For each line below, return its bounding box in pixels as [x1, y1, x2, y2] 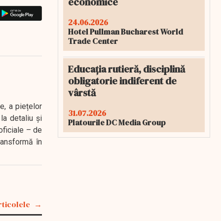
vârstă [68, 86, 96, 100]
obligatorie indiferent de [68, 74, 177, 88]
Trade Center [68, 36, 118, 46]
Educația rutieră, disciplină [68, 62, 185, 76]
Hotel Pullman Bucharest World [68, 26, 183, 37]
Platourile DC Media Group [68, 117, 166, 128]
